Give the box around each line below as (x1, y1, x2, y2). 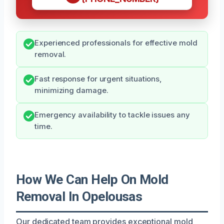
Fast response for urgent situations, (34, 74, 162, 83)
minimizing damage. (34, 85, 108, 95)
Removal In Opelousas (16, 188, 142, 204)
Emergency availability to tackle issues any (34, 110, 190, 119)
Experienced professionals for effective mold (34, 38, 197, 47)
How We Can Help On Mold (16, 171, 168, 187)
